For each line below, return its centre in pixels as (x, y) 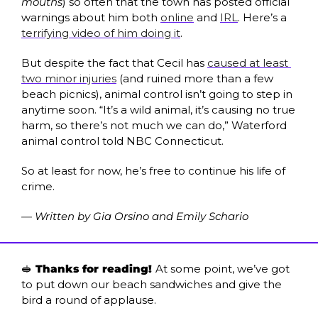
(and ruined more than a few (195, 79)
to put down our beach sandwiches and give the (152, 285)
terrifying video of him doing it (101, 33)
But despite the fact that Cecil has (114, 63)
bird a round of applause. (89, 300)
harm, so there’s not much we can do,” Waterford (154, 126)
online (177, 18)
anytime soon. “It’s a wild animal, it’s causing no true (158, 110)
